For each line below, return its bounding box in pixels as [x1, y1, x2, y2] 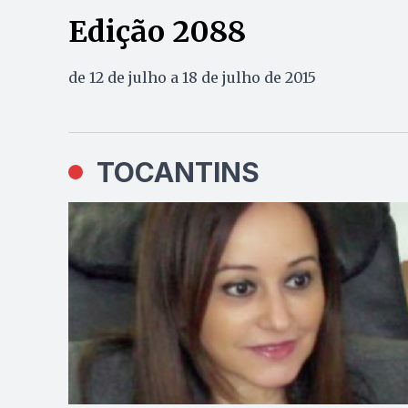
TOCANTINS [96, 156, 260, 189]
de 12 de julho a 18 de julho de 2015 [67, 68, 316, 87]
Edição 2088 [67, 14, 246, 50]
